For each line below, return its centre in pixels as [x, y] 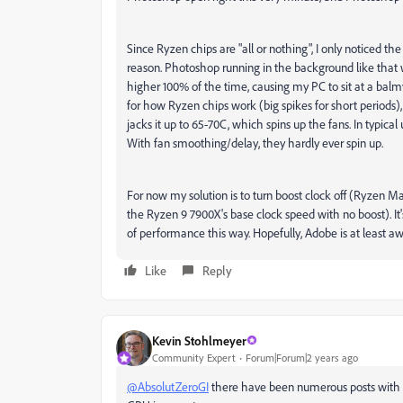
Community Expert [194, 357]
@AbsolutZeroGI [168, 387]
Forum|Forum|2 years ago [302, 357]
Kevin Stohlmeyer [199, 340]
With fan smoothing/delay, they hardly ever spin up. [255, 143]
